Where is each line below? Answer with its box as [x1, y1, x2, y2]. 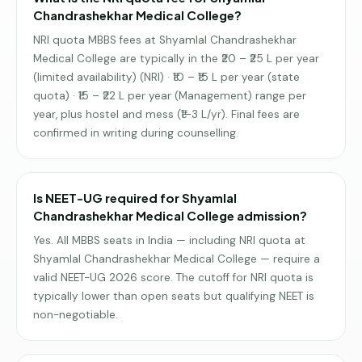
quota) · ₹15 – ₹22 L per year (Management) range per [33, 88, 306, 103]
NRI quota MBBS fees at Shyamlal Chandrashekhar [33, 32, 297, 47]
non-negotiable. [33, 307, 118, 322]
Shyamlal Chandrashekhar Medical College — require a [33, 251, 320, 266]
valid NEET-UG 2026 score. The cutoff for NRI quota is [33, 270, 314, 284]
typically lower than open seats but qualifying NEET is [33, 288, 314, 303]
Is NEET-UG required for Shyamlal [33, 189, 237, 205]
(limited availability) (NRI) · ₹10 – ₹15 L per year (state [33, 69, 300, 84]
